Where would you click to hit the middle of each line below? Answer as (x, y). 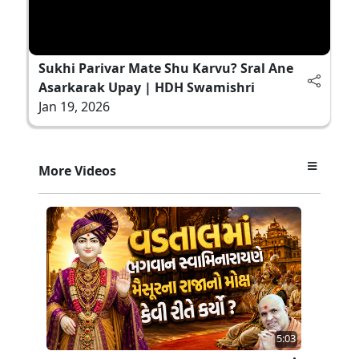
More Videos (77, 170)
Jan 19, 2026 (74, 106)
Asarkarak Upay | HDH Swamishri (147, 87)
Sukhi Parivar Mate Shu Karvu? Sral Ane (166, 68)
